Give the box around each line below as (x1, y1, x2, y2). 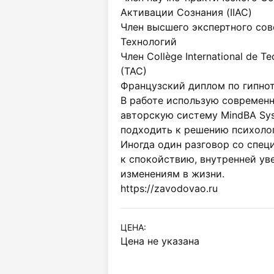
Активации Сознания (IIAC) (120, 6, 252, 18)
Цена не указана (120, 235, 199, 247)
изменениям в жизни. (120, 168, 224, 180)
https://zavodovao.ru (120, 182, 218, 194)
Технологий (120, 35, 177, 48)
